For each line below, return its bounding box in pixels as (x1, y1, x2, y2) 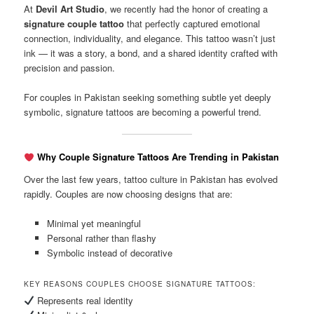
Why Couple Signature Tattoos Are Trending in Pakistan (34, 150, 279, 164)
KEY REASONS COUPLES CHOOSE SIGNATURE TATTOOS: (24, 279, 257, 289)
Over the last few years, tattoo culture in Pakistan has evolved (24, 172, 278, 186)
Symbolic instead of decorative (46, 246, 172, 259)
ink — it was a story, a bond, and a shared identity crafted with (24, 46, 278, 60)
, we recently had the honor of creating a (104, 1, 268, 15)
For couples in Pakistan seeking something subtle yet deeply (24, 90, 272, 104)
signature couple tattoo (24, 16, 125, 30)
